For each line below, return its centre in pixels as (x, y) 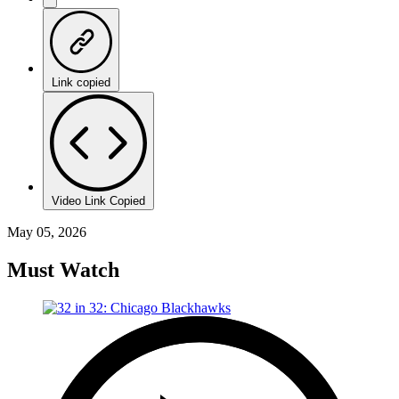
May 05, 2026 (47, 232)
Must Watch (63, 269)
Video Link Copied (98, 200)
